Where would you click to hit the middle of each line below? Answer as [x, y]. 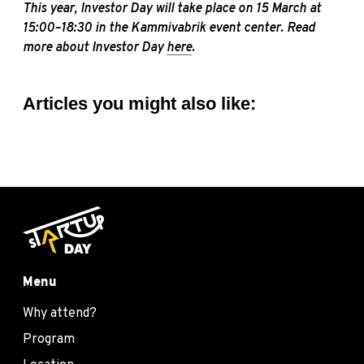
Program [49, 340]
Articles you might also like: [139, 103]
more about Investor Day [95, 48]
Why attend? [60, 314]
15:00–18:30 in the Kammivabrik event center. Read [169, 28]
